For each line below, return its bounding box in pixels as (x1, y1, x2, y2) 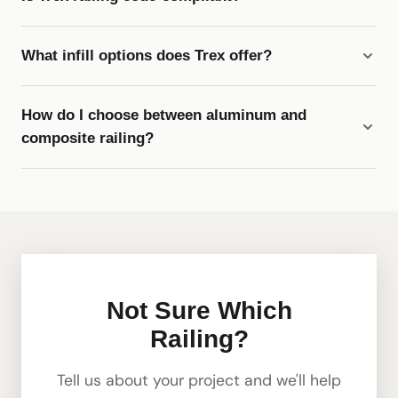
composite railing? (21, 130, 154, 147)
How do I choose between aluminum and (21, 107, 306, 124)
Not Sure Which (106, 297, 292, 325)
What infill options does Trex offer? (21, 47, 272, 65)
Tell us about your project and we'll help (57, 370, 341, 391)
